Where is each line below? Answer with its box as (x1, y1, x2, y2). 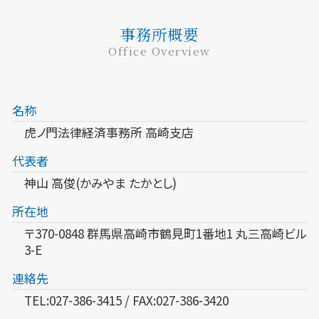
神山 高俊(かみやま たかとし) (24, 174, 177, 192)
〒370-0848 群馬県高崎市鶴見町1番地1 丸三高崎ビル (24, 224, 307, 243)
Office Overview (108, 43, 211, 59)
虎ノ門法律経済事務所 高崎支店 (24, 123, 194, 142)
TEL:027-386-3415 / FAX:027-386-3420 (24, 291, 229, 310)
